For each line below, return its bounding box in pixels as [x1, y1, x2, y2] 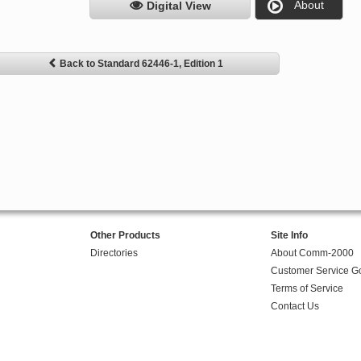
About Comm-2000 [270, 247, 354, 259]
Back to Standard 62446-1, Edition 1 [59, 58, 223, 70]
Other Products [89, 230, 160, 242]
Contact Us [270, 301, 319, 313]
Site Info [270, 230, 308, 242]
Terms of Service [270, 283, 343, 295]
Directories [89, 247, 138, 259]
